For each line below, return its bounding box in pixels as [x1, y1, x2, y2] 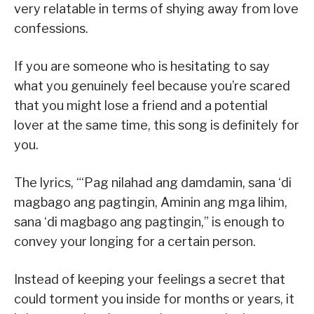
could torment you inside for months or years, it [14, 291, 294, 306]
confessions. [14, 20, 88, 36]
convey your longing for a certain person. [14, 233, 256, 249]
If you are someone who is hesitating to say [14, 58, 270, 74]
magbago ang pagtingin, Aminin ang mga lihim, [14, 194, 287, 210]
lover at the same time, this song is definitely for [14, 117, 299, 132]
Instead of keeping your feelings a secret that [14, 271, 285, 287]
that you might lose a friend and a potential [14, 97, 268, 113]
